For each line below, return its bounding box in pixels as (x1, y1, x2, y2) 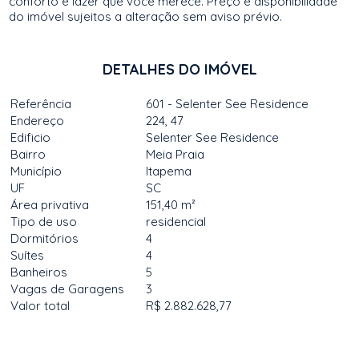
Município (10, 163, 63, 179)
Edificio (10, 130, 51, 145)
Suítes (10, 248, 45, 263)
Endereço (10, 113, 65, 128)
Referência (10, 96, 72, 111)
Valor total (10, 298, 71, 313)
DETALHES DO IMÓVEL (102, 60, 257, 79)
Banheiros (10, 264, 68, 280)
